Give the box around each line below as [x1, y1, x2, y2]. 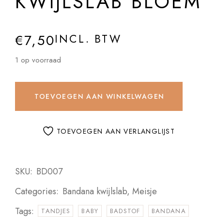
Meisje [132, 185, 157, 198]
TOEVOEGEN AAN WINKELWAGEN [34, 92, 165, 102]
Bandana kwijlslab [62, 185, 127, 198]
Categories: [15, 185, 59, 198]
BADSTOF [109, 206, 140, 216]
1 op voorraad [15, 55, 62, 66]
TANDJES [41, 206, 71, 216]
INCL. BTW [55, 31, 122, 47]
